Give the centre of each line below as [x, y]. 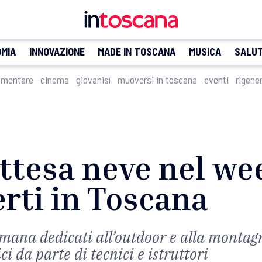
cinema [55, 80]
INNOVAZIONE [57, 51]
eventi [216, 80]
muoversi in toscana [157, 80]
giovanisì [93, 80]
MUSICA [205, 51]
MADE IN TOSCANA [137, 51]
